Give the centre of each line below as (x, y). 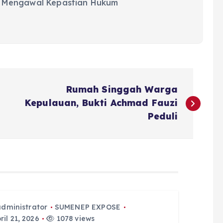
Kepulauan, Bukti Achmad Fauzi (101, 103)
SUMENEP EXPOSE (88, 207)
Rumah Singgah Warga (122, 89)
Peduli (163, 116)
